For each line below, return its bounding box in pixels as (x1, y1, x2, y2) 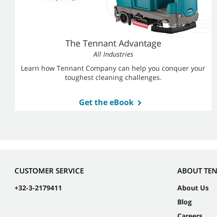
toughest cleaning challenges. (64, 73, 162, 82)
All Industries (93, 49, 133, 59)
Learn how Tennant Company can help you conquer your (21, 63, 206, 73)
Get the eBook (78, 97, 134, 108)
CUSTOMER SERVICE (15, 166, 84, 176)
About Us (177, 183, 209, 193)
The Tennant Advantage (65, 37, 161, 49)
